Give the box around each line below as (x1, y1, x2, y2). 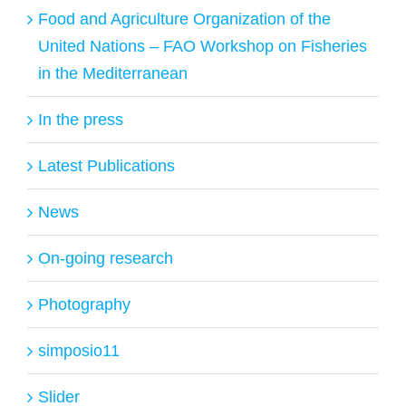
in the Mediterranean (38, 63, 188, 82)
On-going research (38, 248, 173, 267)
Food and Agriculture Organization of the (38, 9, 331, 28)
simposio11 (38, 341, 120, 360)
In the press (38, 110, 123, 129)
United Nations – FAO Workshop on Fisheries (38, 36, 367, 55)
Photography (38, 295, 130, 314)
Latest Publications (38, 156, 175, 175)
